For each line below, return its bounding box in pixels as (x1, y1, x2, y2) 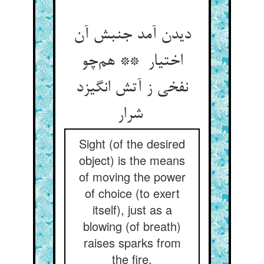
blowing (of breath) (83, 217, 181, 235)
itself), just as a (92, 201, 172, 218)
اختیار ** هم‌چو (81, 52, 183, 71)
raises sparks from (83, 234, 181, 251)
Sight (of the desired (79, 135, 185, 152)
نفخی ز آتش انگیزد (76, 79, 188, 98)
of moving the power (78, 168, 186, 185)
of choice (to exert (84, 184, 180, 202)
